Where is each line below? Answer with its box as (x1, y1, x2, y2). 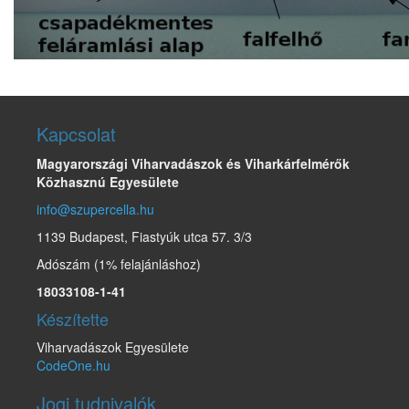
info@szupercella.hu (37, 200, 154, 218)
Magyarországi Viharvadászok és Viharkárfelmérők (37, 154, 350, 173)
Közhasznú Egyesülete (37, 173, 179, 191)
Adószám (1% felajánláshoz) (37, 255, 201, 273)
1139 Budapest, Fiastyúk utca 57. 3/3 (37, 227, 252, 246)
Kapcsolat (37, 121, 116, 147)
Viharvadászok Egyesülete (37, 338, 189, 356)
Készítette (37, 307, 109, 330)
